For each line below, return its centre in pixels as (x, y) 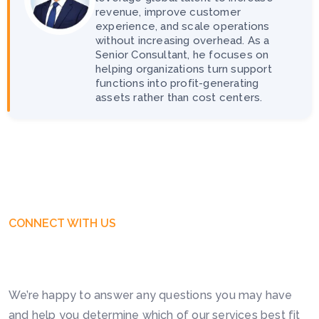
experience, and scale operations (183, 26)
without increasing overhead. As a (183, 40)
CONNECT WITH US (62, 223)
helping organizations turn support (184, 69)
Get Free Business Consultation (157, 239)
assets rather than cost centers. (179, 97)
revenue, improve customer (168, 12)
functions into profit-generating (177, 83)
